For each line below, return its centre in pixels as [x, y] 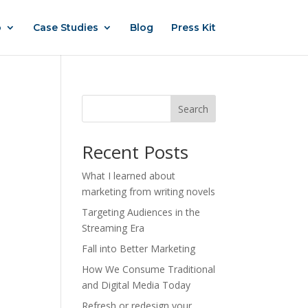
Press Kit [193, 27]
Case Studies [65, 27]
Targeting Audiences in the [141, 212]
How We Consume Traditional [149, 269]
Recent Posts [135, 152]
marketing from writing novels [149, 191]
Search [193, 109]
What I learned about [129, 176]
